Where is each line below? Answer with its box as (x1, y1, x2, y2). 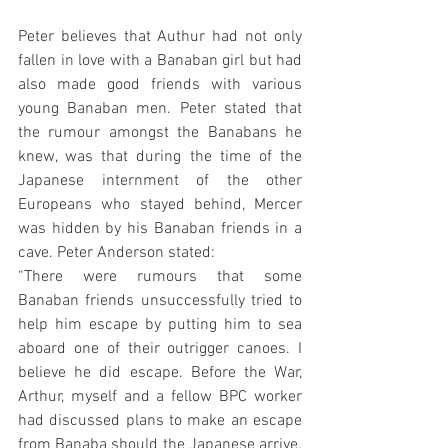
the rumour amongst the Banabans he (18, 123, 302, 144)
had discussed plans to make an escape (18, 411, 302, 432)
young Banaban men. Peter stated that (18, 99, 302, 120)
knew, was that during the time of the (18, 147, 302, 168)
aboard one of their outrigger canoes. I (18, 339, 302, 360)
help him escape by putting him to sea (18, 315, 302, 336)
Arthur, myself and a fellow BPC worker (18, 387, 302, 408)
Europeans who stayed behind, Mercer (18, 195, 302, 216)
